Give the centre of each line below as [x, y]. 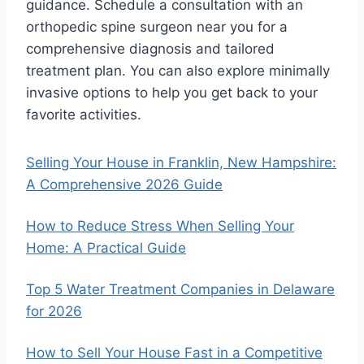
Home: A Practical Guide [106, 248]
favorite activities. [84, 115]
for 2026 [54, 312]
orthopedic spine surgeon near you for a [157, 27]
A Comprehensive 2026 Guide [124, 185]
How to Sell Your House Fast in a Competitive [174, 353]
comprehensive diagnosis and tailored [150, 49]
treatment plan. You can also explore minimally [178, 71]
